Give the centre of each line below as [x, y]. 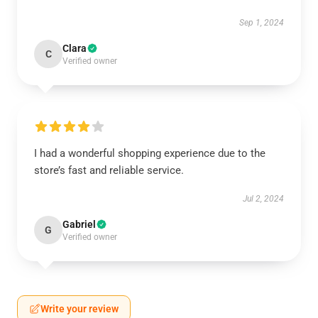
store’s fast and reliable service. [109, 170]
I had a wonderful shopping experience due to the [150, 153]
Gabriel [79, 224]
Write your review [79, 309]
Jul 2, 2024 [263, 199]
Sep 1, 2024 [262, 23]
